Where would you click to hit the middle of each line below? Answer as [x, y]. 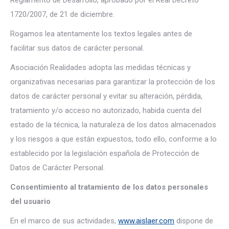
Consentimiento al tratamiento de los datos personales [109, 187]
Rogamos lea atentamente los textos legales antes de [101, 34]
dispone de [194, 221]
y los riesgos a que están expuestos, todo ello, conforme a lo [113, 139]
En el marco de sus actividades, [64, 221]
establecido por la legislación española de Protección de [105, 153]
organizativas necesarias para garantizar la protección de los [113, 82]
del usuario [30, 201]
